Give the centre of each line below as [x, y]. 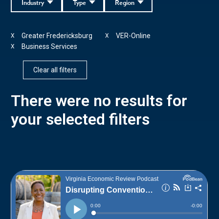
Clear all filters [55, 70]
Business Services [50, 46]
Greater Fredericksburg [57, 35]
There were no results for [99, 100]
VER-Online [133, 35]
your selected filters [80, 119]
